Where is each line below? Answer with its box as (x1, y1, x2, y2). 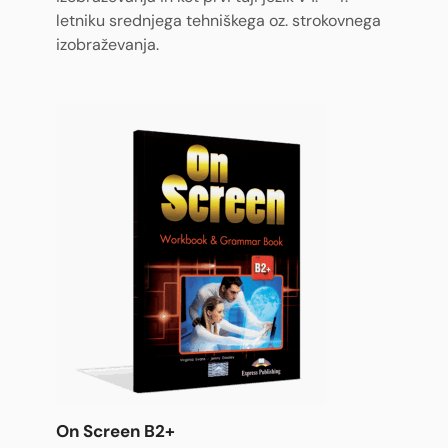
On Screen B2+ (56, 420, 175, 443)
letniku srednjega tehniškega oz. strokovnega (56, 11, 381, 31)
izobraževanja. (56, 35, 159, 55)
